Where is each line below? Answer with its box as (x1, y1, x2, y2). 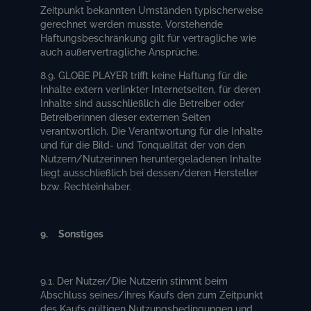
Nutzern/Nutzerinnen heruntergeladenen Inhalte (40, 153, 262, 165)
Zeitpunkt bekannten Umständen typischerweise (40, 4, 264, 16)
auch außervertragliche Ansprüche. (40, 46, 200, 58)
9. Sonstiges (40, 228, 104, 239)
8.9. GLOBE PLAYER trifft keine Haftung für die (40, 69, 248, 81)
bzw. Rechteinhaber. (40, 180, 132, 192)
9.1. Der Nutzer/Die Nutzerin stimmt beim (40, 275, 228, 287)
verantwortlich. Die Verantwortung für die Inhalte (40, 125, 263, 137)
